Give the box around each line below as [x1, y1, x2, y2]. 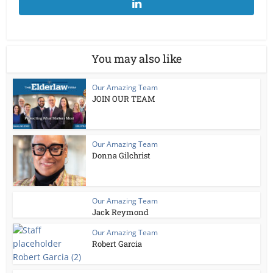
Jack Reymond [92, 206, 149, 218]
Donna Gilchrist [92, 149, 151, 161]
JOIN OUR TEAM [92, 93, 156, 104]
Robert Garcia [92, 238, 143, 249]
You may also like [91, 51, 182, 66]
